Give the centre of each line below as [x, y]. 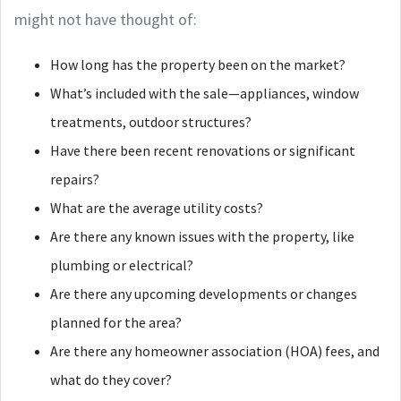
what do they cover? [111, 380]
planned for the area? [116, 322]
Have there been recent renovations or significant [203, 150]
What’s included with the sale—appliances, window [205, 93]
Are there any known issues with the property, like [202, 236]
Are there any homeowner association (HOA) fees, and [215, 351]
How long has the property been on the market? [198, 64]
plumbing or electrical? [122, 265]
